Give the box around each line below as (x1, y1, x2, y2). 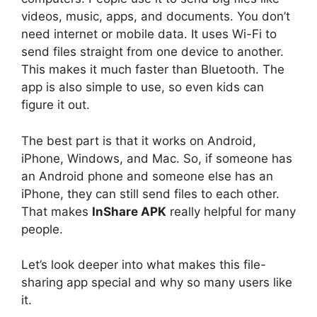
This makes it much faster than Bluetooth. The (21, 62, 284, 76)
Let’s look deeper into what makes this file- (21, 258, 266, 272)
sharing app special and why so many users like (21, 275, 292, 289)
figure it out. (21, 98, 90, 112)
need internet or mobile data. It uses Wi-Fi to (21, 27, 277, 41)
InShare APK (92, 204, 166, 219)
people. (21, 221, 63, 236)
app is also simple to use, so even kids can (21, 80, 264, 94)
